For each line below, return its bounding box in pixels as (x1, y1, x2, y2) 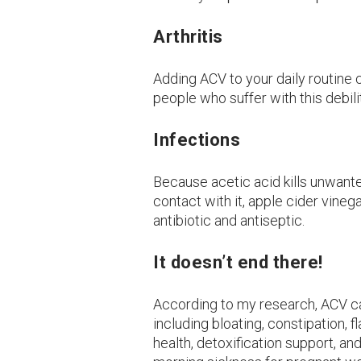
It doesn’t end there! (153, 251, 323, 272)
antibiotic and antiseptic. (153, 211, 305, 229)
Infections (153, 129, 241, 150)
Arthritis (153, 26, 223, 47)
